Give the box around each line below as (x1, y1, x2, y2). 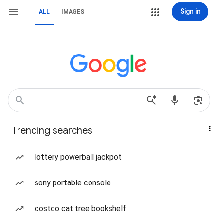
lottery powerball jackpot (35, 152, 122, 162)
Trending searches (12, 125, 92, 137)
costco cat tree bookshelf (35, 204, 126, 213)
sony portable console (35, 178, 111, 187)
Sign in (180, 7, 200, 15)
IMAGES (61, 8, 84, 15)
